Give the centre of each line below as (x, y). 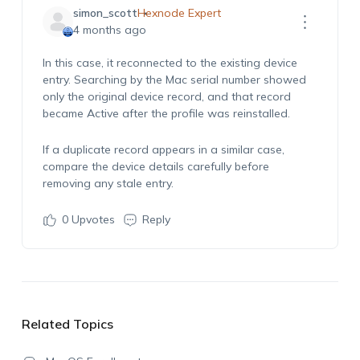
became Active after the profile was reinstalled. (166, 113)
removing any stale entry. (108, 183)
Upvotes (91, 219)
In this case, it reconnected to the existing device (170, 63)
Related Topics (67, 324)
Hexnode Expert (179, 13)
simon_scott (105, 13)
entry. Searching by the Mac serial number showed (174, 80)
